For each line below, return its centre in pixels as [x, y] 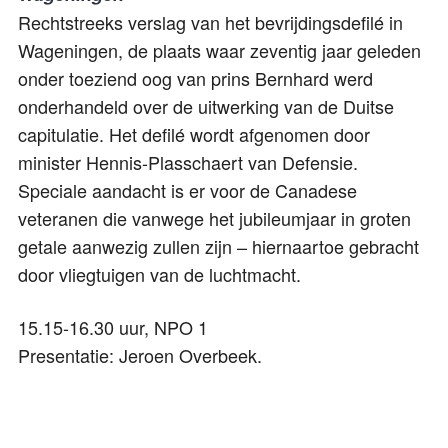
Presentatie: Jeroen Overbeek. [142, 355]
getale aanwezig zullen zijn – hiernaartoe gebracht [218, 246]
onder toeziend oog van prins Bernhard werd [195, 78]
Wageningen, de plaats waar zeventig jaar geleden [219, 50]
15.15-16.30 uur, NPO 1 [113, 327]
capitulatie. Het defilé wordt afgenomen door [194, 134]
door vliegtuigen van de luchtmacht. [159, 274]
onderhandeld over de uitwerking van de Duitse [206, 106]
